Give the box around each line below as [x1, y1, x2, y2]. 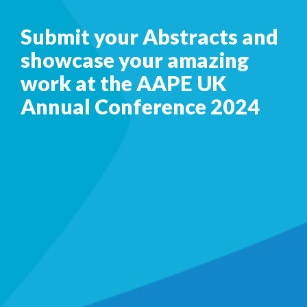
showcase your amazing [21, 47, 249, 72]
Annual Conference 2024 [21, 94, 260, 119]
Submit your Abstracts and [21, 24, 279, 49]
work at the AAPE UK [21, 71, 228, 95]
